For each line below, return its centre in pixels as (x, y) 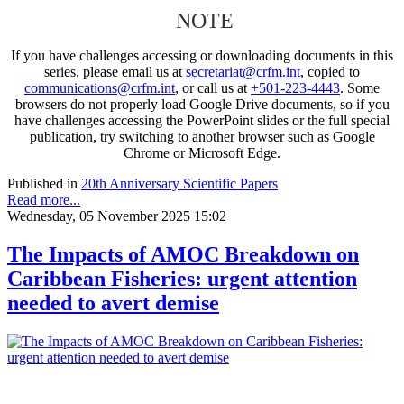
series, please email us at (115, 71)
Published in (42, 183)
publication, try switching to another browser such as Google (202, 136)
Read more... (44, 199)
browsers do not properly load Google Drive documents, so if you (202, 104)
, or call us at (213, 87)
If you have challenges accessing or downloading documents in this (202, 55)
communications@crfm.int (100, 87)
